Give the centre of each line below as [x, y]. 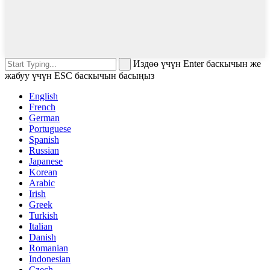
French [42, 107]
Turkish [43, 215]
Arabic [42, 183]
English [43, 96]
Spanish [44, 139]
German [44, 118]
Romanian [49, 248]
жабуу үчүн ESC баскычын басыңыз [80, 75]
